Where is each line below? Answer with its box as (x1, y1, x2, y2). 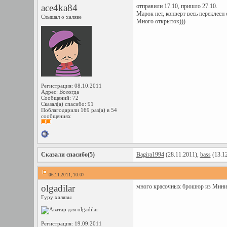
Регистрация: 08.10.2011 (41, 83, 102, 89)
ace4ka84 (41, 3, 78, 13)
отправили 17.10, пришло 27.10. (136, 3, 217, 10)
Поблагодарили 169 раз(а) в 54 (41, 107, 117, 113)
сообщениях (41, 113, 71, 119)
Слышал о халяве (41, 14, 82, 20)
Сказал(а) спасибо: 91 (41, 101, 94, 107)
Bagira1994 (136, 151, 164, 158)
